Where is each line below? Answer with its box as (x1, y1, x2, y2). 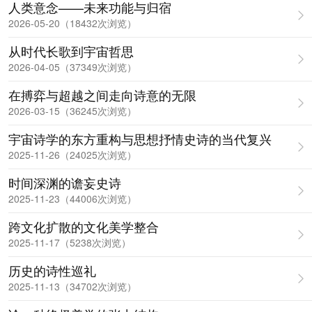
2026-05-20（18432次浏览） (8, 16, 136, 30)
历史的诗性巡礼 (8, 261, 96, 279)
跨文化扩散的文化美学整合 (8, 217, 159, 235)
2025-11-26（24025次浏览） (8, 148, 136, 162)
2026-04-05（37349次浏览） (8, 60, 136, 74)
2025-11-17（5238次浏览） (8, 235, 131, 249)
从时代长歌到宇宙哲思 (8, 42, 134, 60)
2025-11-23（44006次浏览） (8, 192, 136, 205)
